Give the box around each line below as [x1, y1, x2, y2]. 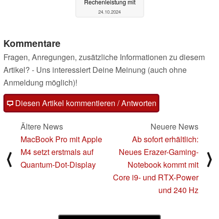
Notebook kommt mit [128, 159, 198, 171]
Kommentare [3, 36, 61, 50]
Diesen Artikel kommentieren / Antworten [13, 97, 156, 109]
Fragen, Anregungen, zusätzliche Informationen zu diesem [3, 51, 205, 63]
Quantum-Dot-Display [21, 159, 96, 171]
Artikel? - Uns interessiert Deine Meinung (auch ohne [3, 64, 187, 76]
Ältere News [21, 121, 63, 132]
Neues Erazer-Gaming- [119, 146, 198, 158]
